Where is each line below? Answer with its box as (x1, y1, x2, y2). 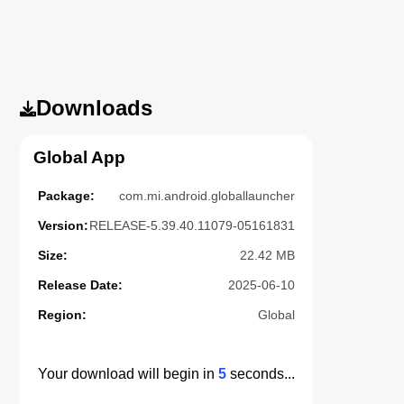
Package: (38, 188, 96, 203)
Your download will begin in (38, 365, 219, 381)
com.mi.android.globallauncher (119, 188, 296, 203)
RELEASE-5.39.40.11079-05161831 (89, 217, 296, 233)
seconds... (226, 365, 296, 381)
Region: (38, 307, 87, 322)
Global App (33, 147, 126, 167)
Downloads (36, 95, 153, 120)
